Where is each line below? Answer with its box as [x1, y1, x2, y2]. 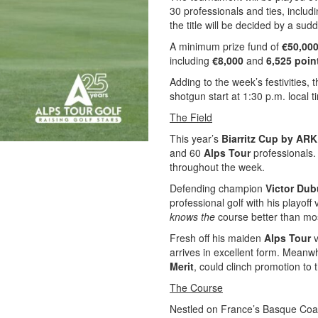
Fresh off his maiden [170, 231, 264, 245]
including [170, 53, 212, 67]
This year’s [170, 131, 221, 146]
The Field [170, 110, 212, 124]
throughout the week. [170, 160, 265, 174]
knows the [170, 209, 215, 224]
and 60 [170, 146, 204, 160]
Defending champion [170, 181, 265, 195]
